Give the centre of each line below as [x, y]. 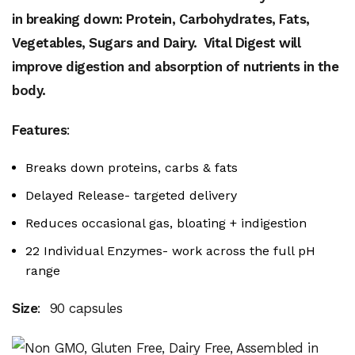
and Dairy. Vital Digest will [218, 43]
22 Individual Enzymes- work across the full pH [170, 251]
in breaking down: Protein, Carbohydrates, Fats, [161, 19]
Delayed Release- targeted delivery [131, 195]
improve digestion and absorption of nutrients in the [175, 67]
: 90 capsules [80, 308]
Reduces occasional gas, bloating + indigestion [166, 223]
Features [39, 130]
